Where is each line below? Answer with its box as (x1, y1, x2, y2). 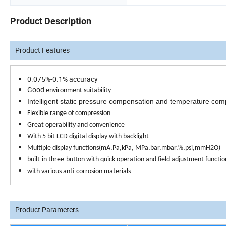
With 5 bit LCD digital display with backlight (27, 133, 149, 141)
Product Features (15, 45, 70, 55)
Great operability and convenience (27, 121, 125, 129)
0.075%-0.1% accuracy (27, 74, 99, 84)
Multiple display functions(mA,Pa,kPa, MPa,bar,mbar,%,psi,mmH (27, 144, 210, 152)
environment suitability (46, 87, 111, 95)
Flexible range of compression (27, 109, 110, 118)
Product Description (10, 16, 91, 27)
